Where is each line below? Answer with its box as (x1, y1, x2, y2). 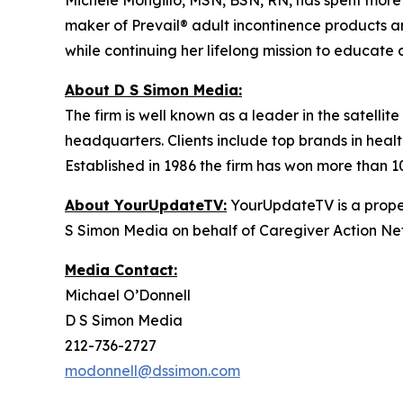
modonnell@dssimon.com (65, 362, 240, 380)
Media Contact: (65, 261, 177, 279)
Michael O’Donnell (65, 286, 191, 304)
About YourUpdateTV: (65, 196, 227, 214)
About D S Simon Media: (65, 81, 242, 99)
